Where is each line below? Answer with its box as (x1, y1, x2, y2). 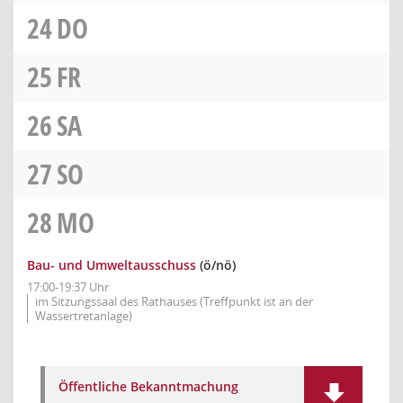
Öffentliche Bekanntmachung (58, 378, 238, 395)
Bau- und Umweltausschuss (27, 256, 196, 273)
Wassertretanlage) (35, 308, 132, 324)
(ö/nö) (196, 256, 236, 273)
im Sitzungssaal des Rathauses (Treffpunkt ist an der (35, 293, 313, 309)
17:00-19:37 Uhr (27, 279, 109, 295)
